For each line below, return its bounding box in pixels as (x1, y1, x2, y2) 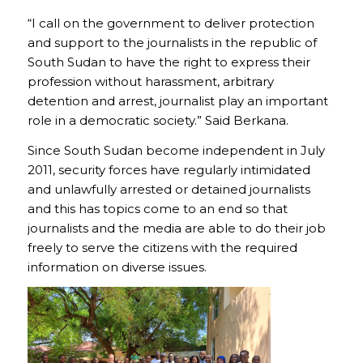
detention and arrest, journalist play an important (27, 92, 328, 109)
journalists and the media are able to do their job (27, 220, 326, 236)
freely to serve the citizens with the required (27, 239, 297, 255)
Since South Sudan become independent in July (27, 142, 325, 158)
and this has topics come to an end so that (27, 200, 288, 216)
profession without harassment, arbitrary (27, 73, 274, 89)
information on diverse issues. (27, 258, 207, 275)
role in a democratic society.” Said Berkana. (27, 112, 288, 128)
